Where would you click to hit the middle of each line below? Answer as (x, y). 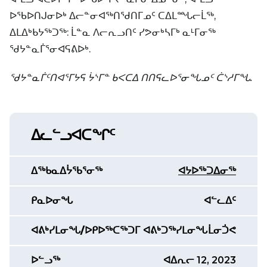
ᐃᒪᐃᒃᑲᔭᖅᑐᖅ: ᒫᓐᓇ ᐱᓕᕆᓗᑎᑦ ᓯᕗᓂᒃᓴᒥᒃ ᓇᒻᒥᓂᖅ (113, 32)
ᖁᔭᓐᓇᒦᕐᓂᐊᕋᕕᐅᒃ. (50, 49)
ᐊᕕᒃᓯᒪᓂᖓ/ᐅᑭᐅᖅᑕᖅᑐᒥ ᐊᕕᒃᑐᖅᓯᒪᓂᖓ (119, 230)
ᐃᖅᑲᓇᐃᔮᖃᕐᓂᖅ (67, 170)
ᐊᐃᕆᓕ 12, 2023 (200, 260)
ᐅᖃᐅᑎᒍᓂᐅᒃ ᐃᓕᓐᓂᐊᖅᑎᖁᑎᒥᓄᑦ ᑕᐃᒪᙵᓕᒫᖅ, (113, 15)
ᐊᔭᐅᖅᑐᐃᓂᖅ (207, 170)
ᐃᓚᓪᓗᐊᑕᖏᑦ (73, 135)
